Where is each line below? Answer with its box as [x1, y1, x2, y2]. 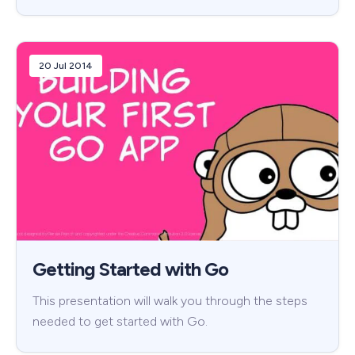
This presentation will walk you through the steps [32, 293, 307, 309]
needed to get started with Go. [32, 314, 208, 330]
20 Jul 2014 [39, 59, 93, 71]
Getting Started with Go [32, 258, 228, 281]
